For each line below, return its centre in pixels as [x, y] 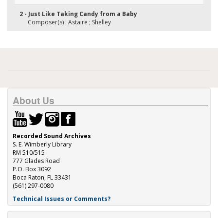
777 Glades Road [36, 161]
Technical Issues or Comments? [62, 199]
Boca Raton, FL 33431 [42, 177]
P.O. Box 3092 [32, 169]
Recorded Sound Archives [52, 136]
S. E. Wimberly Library [42, 144]
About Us [34, 100]
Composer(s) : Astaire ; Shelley [69, 22]
